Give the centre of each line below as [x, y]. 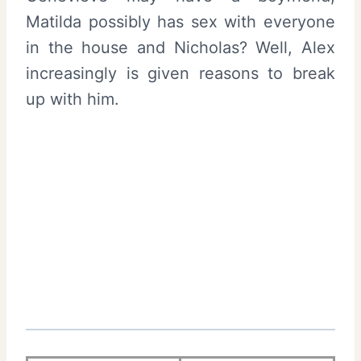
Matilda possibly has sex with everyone [180, 22]
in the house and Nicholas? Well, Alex [180, 48]
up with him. [73, 100]
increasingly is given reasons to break [180, 74]
